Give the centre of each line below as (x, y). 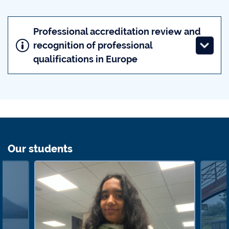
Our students (40, 149)
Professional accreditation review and (117, 32)
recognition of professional (93, 45)
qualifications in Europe (85, 59)
